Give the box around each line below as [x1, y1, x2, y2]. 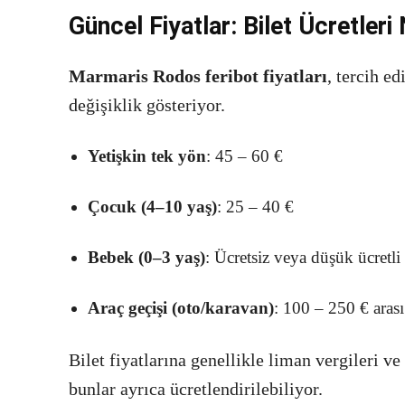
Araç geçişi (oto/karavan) [88, 298, 274, 318]
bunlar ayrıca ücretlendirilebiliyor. [69, 379, 323, 400]
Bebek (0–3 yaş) [88, 248, 205, 268]
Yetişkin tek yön [88, 146, 206, 166]
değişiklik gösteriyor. [69, 95, 225, 116]
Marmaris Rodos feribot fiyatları [69, 66, 327, 87]
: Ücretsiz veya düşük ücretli [205, 248, 400, 268]
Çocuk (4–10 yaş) [88, 197, 217, 217]
